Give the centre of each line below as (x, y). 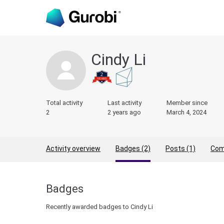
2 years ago (124, 112)
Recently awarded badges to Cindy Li (99, 207)
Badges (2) (133, 148)
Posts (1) (180, 148)
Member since (187, 103)
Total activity (64, 103)
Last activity (124, 103)
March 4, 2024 (186, 112)
